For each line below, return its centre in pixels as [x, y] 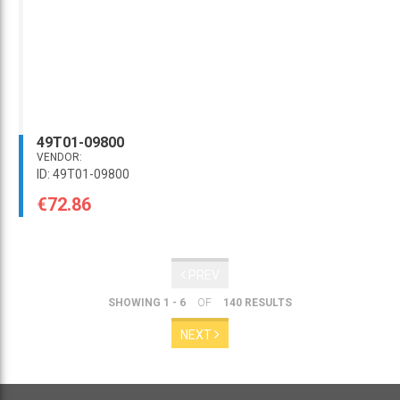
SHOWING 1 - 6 [147, 303]
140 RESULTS [258, 303]
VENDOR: [59, 158]
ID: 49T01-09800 [83, 175]
